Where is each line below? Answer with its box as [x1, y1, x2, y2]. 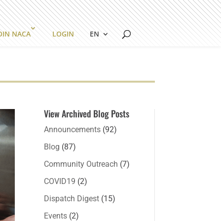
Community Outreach [44, 159, 118, 169]
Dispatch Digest [44, 193, 100, 203]
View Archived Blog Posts [44, 107, 130, 120]
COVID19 [44, 176, 76, 186]
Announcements [44, 124, 101, 134]
